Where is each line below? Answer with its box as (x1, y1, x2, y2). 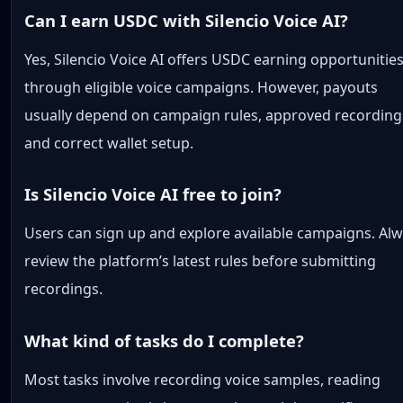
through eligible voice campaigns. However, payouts (24, 76, 379, 97)
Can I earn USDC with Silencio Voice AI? (24, 8, 349, 31)
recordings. (24, 279, 103, 300)
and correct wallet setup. (24, 132, 194, 153)
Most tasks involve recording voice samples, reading (24, 369, 381, 390)
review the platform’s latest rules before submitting (24, 251, 377, 272)
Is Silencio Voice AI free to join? (24, 183, 282, 206)
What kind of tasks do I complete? (24, 328, 305, 352)
